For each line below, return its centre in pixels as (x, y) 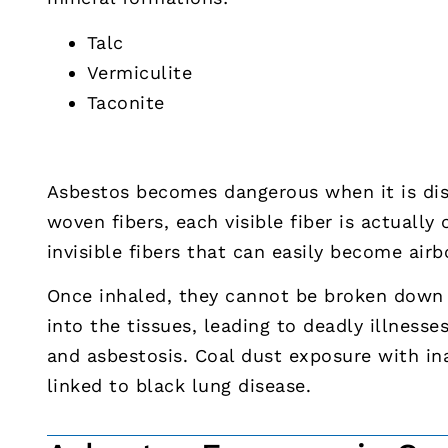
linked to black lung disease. (179, 385)
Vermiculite (139, 72)
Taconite (125, 102)
